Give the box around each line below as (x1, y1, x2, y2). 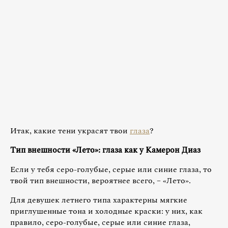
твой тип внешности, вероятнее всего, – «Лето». (10, 174, 191, 187)
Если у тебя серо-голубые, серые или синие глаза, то (10, 163, 212, 176)
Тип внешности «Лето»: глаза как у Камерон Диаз (10, 144, 201, 156)
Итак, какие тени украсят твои (10, 124, 130, 137)
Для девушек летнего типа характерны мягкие (10, 193, 187, 206)
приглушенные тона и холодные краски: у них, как (10, 205, 203, 217)
